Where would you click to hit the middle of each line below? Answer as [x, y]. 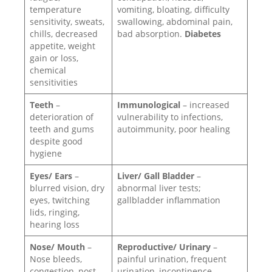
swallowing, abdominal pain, [175, 22]
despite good [56, 141]
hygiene [46, 153]
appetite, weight [63, 46]
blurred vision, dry [67, 188]
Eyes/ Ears [52, 176]
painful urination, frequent [172, 259]
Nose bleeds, [56, 259]
